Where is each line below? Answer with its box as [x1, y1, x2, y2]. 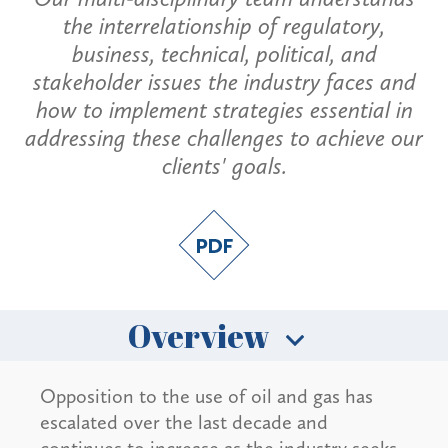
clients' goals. [161, 151, 287, 181]
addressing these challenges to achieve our [25, 123, 423, 153]
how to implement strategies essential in [35, 95, 413, 125]
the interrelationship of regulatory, [63, 11, 385, 41]
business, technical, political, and [71, 39, 377, 69]
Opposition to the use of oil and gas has [40, 384, 373, 409]
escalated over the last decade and [40, 410, 328, 435]
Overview [128, 314, 270, 358]
